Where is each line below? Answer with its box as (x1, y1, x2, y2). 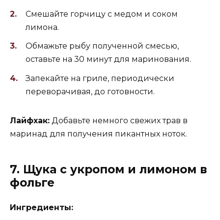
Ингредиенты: (10, 202, 73, 212)
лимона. (26, 23, 59, 32)
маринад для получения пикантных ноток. (10, 129, 187, 138)
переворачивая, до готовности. (26, 86, 155, 96)
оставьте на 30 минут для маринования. (26, 55, 191, 64)
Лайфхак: (10, 115, 50, 125)
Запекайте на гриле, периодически (26, 73, 174, 83)
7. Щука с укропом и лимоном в (10, 162, 207, 176)
